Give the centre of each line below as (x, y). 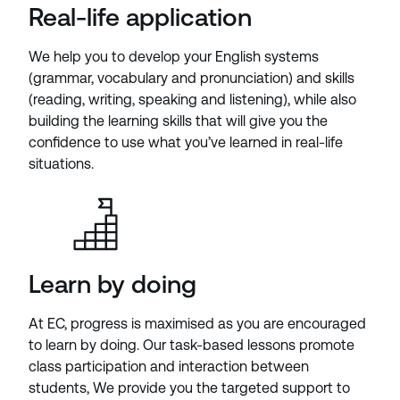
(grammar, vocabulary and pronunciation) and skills (192, 78)
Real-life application (143, 17)
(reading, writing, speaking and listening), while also (192, 100)
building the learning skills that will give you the (178, 121)
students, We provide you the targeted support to (189, 388)
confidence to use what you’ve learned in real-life (186, 142)
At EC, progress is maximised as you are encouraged (197, 324)
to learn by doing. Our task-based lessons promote (192, 345)
